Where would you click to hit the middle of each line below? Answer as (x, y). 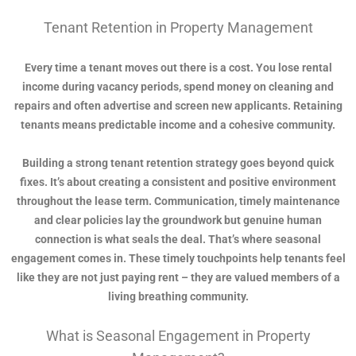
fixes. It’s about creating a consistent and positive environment (178, 182)
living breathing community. (178, 297)
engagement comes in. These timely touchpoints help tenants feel (178, 259)
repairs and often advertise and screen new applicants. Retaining (178, 106)
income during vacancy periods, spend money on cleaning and (178, 87)
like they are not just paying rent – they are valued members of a (178, 278)
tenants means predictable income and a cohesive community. (178, 125)
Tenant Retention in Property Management (178, 28)
